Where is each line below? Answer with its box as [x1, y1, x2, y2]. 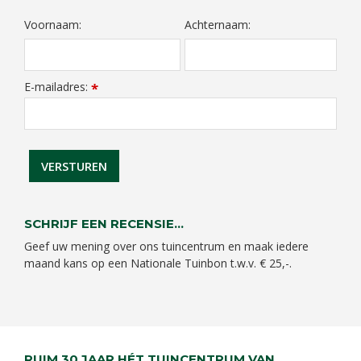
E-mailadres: [24, 79, 91, 95]
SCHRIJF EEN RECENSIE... [24, 215, 184, 231]
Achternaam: [185, 17, 251, 33]
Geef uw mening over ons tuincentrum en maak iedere [24, 238, 309, 254]
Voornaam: [24, 17, 81, 33]
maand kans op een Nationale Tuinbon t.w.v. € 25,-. [24, 255, 292, 271]
